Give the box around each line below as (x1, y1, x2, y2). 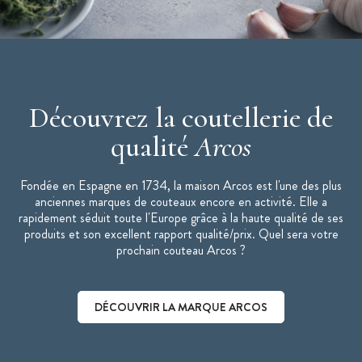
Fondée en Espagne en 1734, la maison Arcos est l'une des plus (20, 176, 342, 196)
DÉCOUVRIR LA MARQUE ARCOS (95, 299, 267, 316)
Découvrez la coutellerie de (29, 100, 333, 136)
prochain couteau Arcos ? (116, 241, 246, 260)
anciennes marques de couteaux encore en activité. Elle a (35, 192, 327, 212)
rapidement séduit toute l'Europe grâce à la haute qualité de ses (19, 208, 343, 228)
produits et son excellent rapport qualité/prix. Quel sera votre (23, 225, 339, 244)
